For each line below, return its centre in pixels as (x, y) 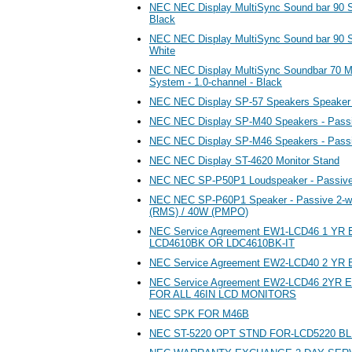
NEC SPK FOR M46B (199, 313)
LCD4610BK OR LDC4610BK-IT (222, 243)
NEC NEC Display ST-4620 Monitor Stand (244, 160)
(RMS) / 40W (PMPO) (199, 211)
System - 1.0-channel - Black (216, 82)
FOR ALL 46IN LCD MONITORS (223, 294)
